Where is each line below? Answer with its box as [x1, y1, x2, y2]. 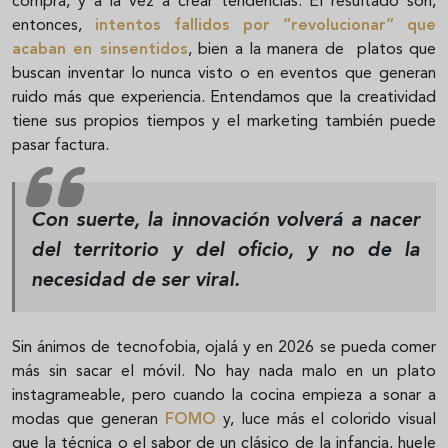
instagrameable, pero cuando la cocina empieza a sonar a [12, 388, 436, 405]
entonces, [12, 18, 82, 35]
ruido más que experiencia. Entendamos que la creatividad [12, 90, 436, 107]
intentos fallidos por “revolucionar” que [82, 18, 436, 35]
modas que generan [12, 412, 158, 429]
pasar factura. [12, 138, 113, 155]
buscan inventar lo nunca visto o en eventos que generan [12, 66, 436, 83]
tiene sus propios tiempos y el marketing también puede [12, 114, 436, 131]
